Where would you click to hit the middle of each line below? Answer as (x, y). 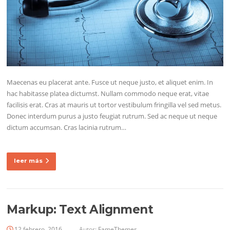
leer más (28, 161)
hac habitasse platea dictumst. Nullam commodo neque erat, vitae (108, 94)
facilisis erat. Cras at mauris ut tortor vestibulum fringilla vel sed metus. (114, 105)
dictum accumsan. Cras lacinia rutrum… (67, 128)
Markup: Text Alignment (80, 210)
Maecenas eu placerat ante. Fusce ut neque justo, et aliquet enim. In (110, 82)
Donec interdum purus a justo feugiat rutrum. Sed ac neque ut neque (112, 116)
